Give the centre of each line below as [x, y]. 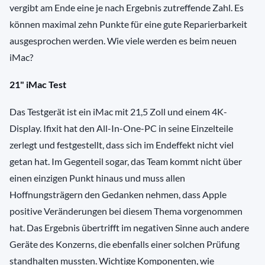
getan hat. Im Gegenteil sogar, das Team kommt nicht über [126, 161]
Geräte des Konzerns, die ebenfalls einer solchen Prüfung [125, 244]
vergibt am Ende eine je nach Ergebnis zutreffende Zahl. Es [127, 8]
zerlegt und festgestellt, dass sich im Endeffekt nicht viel [122, 145]
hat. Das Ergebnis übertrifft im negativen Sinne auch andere [129, 228]
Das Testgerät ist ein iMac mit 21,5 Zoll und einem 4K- [118, 112]
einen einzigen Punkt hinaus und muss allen [97, 178]
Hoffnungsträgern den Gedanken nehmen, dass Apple [118, 195]
